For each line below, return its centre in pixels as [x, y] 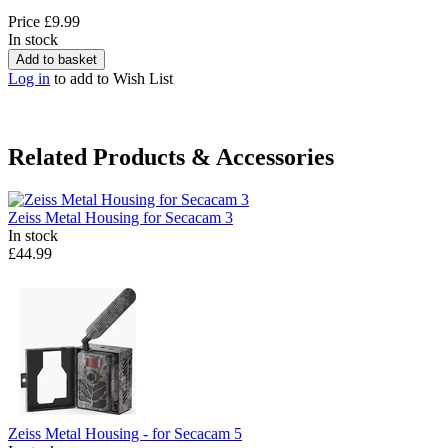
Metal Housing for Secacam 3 [139, 218]
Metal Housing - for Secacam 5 [143, 434]
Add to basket [56, 60]
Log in [29, 79]
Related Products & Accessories [171, 157]
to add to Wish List [111, 79]
